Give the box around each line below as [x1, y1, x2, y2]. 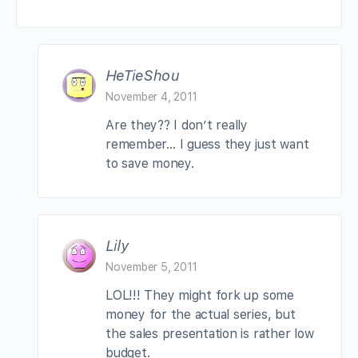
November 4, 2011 [105, 89, 198, 103]
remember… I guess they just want [105, 136, 309, 152]
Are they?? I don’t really [105, 117, 248, 133]
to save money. [105, 155, 194, 171]
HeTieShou [105, 66, 179, 84]
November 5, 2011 [105, 260, 198, 273]
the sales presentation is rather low [105, 325, 314, 341]
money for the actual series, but [105, 306, 296, 322]
